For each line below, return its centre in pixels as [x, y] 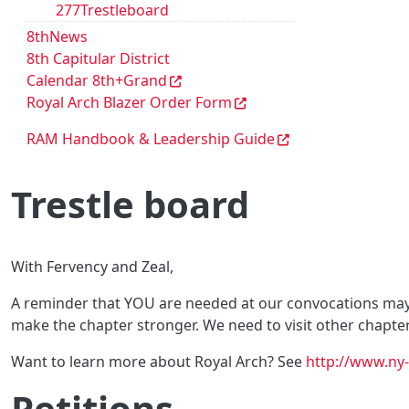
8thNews [57, 37]
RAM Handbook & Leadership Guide [151, 139]
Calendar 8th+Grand [97, 80]
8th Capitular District [98, 58]
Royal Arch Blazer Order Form [129, 102]
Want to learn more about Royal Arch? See [158, 362]
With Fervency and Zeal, [92, 267]
